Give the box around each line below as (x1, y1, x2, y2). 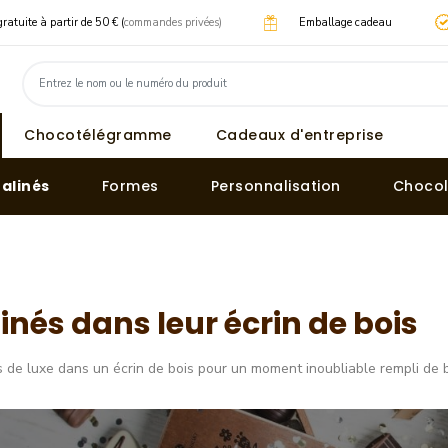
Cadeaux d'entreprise (215, 125, 384, 145)
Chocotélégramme (24, 125, 172, 145)
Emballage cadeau (299, 14, 393, 30)
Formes (101, 176, 159, 196)
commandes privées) (123, 14, 222, 30)
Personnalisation (210, 176, 341, 196)
